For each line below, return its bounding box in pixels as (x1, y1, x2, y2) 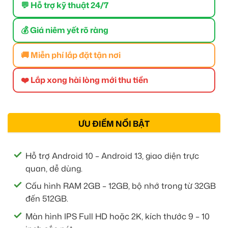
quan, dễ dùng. (25, 162, 82, 174)
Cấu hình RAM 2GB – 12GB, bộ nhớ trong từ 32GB (25, 180, 216, 192)
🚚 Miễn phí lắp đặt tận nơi (21, 49, 121, 61)
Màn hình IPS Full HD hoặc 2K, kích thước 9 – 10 (25, 211, 210, 222)
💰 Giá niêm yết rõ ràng (21, 24, 108, 36)
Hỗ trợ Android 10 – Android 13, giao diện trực (25, 150, 199, 161)
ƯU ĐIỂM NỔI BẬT (78, 118, 150, 129)
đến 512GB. (25, 193, 68, 205)
